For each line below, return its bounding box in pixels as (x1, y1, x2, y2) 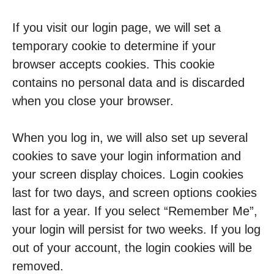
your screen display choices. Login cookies (12, 168, 243, 181)
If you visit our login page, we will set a (12, 21, 221, 34)
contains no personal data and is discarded (12, 76, 245, 89)
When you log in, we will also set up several (12, 131, 248, 144)
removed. (12, 259, 64, 273)
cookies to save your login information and (12, 149, 241, 163)
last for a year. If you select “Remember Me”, (12, 204, 257, 218)
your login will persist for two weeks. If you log (12, 223, 261, 236)
